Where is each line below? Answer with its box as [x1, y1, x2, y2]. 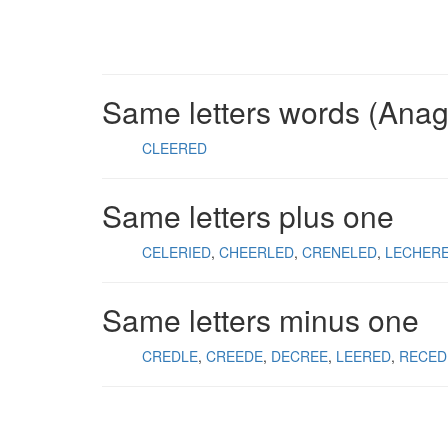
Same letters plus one [102, 194, 394, 237]
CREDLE [142, 346, 198, 366]
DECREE [271, 346, 328, 366]
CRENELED [302, 242, 377, 262]
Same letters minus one [102, 298, 419, 341]
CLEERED [142, 138, 207, 158]
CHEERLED [219, 242, 294, 262]
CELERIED [142, 242, 211, 262]
